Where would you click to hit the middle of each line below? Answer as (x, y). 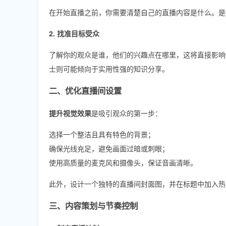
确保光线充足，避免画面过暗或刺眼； (109, 148)
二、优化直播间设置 (85, 90)
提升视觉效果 (70, 113)
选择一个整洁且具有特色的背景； (102, 134)
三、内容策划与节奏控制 (93, 205)
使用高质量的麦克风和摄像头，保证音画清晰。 (123, 162)
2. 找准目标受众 (74, 33)
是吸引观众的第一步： (127, 113)
